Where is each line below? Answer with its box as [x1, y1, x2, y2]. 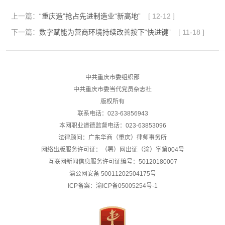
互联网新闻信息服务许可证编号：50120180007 [48, 158, 177, 165]
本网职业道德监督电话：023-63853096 [59, 122, 166, 129]
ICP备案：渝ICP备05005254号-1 [67, 182, 158, 189]
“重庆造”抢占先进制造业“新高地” [39, 12, 141, 20]
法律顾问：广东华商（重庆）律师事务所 [58, 134, 167, 141]
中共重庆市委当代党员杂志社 [73, 86, 152, 93]
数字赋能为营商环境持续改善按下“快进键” [39, 28, 171, 36]
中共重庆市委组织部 [85, 74, 140, 81]
